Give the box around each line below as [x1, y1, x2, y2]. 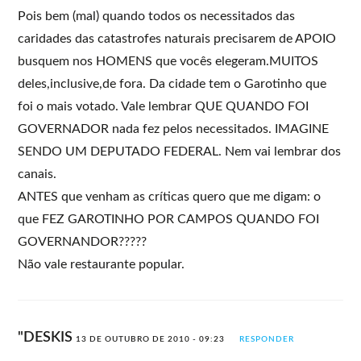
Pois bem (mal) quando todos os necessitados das [18, 9, 296, 23]
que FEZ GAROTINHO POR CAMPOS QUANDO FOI [18, 212, 320, 226]
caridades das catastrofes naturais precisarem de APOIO [18, 31, 337, 45]
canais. [18, 167, 57, 180]
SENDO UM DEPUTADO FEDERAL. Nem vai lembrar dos [18, 144, 342, 158]
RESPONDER [239, 334, 295, 343]
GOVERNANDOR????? [18, 234, 147, 248]
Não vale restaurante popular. [18, 257, 185, 271]
